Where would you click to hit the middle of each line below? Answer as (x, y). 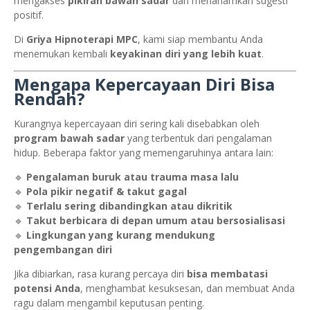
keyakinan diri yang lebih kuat (186, 53)
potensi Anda (47, 288)
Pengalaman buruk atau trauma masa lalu (133, 176)
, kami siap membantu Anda (200, 39)
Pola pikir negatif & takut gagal (107, 191)
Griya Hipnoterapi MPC (82, 39)
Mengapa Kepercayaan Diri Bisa (144, 84)
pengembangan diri (63, 249)
